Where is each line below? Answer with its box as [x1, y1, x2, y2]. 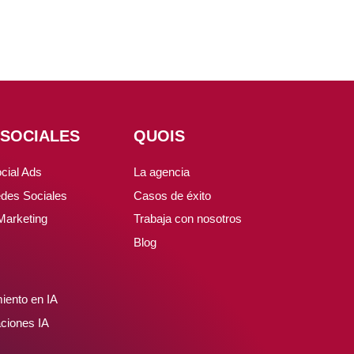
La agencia [134, 165, 190, 179]
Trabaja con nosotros [134, 212, 242, 226]
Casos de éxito [134, 188, 211, 202]
